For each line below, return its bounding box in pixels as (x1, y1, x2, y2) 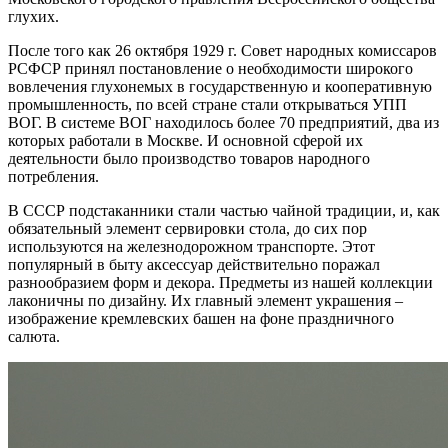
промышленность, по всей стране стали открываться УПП (8, 95, 407, 113)
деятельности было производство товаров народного (8, 149, 370, 167)
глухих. (8, 7, 59, 25)
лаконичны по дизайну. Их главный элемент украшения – (8, 291, 403, 309)
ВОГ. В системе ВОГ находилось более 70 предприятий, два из (8, 113, 439, 131)
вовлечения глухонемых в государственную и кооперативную (8, 77, 432, 95)
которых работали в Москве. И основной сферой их (8, 131, 363, 149)
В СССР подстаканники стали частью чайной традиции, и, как (8, 201, 440, 219)
